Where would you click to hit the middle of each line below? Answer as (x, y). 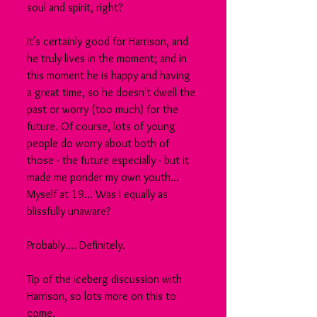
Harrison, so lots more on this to (103, 296)
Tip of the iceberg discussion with (106, 279)
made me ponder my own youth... (104, 177)
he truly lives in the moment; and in (108, 58)
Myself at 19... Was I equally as (99, 194)
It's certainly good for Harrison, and (109, 41)
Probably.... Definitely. (76, 245)
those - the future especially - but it (109, 160)
